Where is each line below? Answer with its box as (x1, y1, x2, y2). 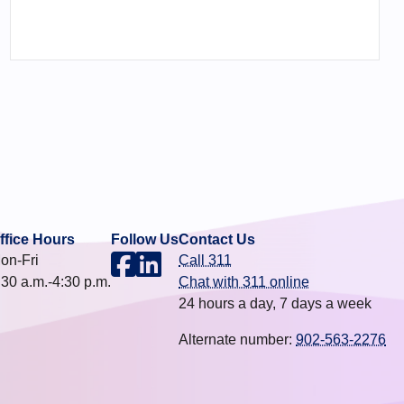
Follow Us (111, 232, 179, 248)
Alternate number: (179, 332, 296, 348)
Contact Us (179, 232, 255, 248)
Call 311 (179, 252, 232, 269)
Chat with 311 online (179, 274, 309, 290)
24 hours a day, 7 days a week (179, 296, 372, 312)
